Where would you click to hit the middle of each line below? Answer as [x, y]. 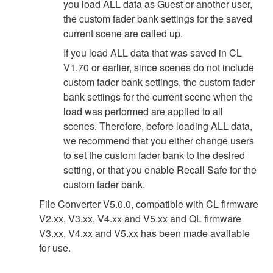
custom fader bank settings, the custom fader [159, 82]
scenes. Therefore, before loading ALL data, [158, 126]
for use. [55, 247]
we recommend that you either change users [159, 140]
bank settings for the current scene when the [158, 96]
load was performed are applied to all [143, 111]
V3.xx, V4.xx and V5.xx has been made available [144, 233]
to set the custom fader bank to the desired [154, 155]
